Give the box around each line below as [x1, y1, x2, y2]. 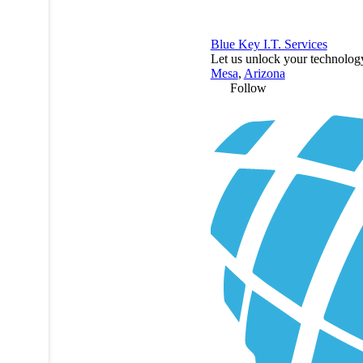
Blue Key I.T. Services [210, 36, 327, 51]
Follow [229, 80, 267, 95]
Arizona [243, 66, 285, 80]
